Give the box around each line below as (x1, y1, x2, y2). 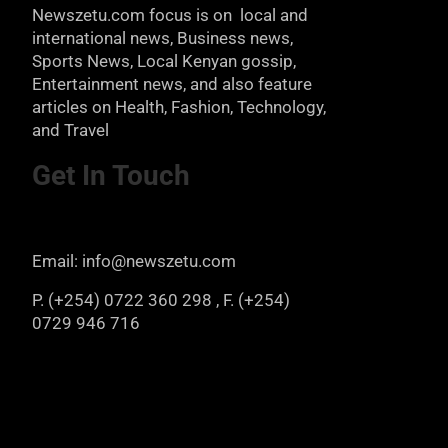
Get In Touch (32, 158, 323, 192)
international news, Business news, (32, 27, 293, 48)
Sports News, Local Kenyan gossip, (32, 50, 296, 71)
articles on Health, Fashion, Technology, (32, 96, 326, 117)
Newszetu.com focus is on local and (32, 4, 308, 25)
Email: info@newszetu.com (32, 250, 236, 271)
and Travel (32, 119, 109, 140)
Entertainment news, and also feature (32, 73, 312, 94)
